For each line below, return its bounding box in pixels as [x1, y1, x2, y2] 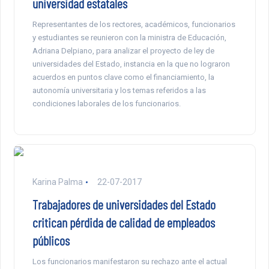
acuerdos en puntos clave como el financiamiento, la [32, 73, 214, 82]
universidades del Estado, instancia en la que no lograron [32, 59, 230, 69]
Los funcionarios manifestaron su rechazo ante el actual [32, 257, 227, 267]
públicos [32, 232, 70, 249]
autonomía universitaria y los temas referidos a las [32, 86, 206, 95]
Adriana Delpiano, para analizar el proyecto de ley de [32, 46, 214, 56]
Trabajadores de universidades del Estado [32, 196, 216, 213]
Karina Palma [32, 177, 83, 187]
